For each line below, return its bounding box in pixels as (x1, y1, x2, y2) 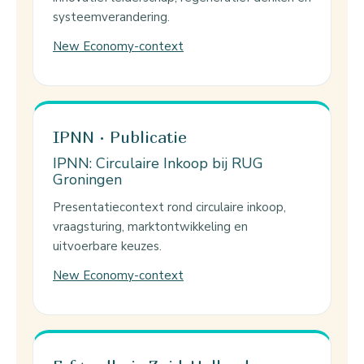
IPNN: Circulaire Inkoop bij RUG (53, 154, 263, 174)
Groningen (53, 170, 122, 190)
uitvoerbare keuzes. (53, 238, 162, 255)
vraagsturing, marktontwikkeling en (53, 219, 248, 236)
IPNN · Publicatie (53, 128, 187, 147)
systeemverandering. (53, 9, 170, 26)
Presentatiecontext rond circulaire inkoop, (53, 199, 286, 216)
